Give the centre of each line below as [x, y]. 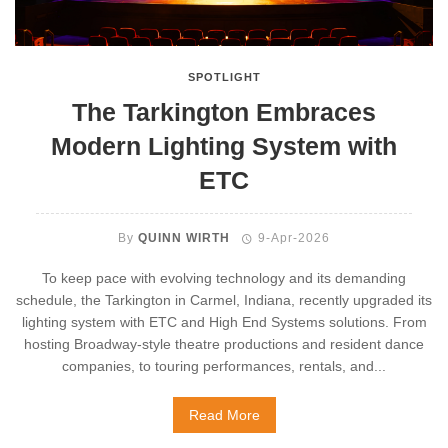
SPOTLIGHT [224, 77]
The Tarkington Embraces [224, 112]
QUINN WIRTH [184, 238]
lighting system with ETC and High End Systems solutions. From [224, 322]
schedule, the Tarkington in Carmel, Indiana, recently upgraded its [224, 300]
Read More [224, 415]
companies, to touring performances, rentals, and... [224, 366]
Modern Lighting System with [224, 146]
